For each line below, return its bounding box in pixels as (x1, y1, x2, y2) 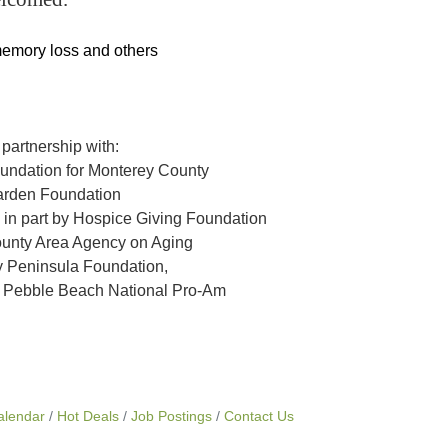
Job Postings (131, 409, 212, 424)
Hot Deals (57, 409, 119, 424)
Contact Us (224, 409, 294, 424)
